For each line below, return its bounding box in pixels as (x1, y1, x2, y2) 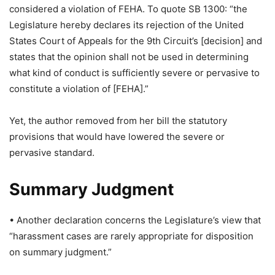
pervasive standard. (9, 147, 95, 158)
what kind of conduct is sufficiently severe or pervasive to (9, 67, 260, 79)
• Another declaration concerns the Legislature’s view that (9, 214, 261, 226)
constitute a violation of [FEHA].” (9, 83, 149, 95)
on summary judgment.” (9, 246, 112, 258)
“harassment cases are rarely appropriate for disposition (9, 230, 254, 242)
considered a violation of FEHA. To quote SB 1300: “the (9, 3, 247, 15)
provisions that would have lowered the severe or (9, 131, 225, 142)
